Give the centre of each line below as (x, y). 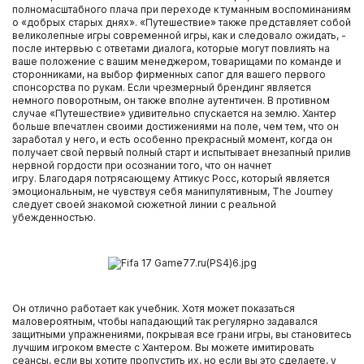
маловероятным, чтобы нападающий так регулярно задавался (165, 321)
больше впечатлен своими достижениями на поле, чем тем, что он (175, 126)
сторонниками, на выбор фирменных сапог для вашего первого (169, 74)
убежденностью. (54, 217)
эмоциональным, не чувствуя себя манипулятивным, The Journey (173, 191)
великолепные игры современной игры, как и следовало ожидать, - (179, 35)
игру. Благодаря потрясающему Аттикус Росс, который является (171, 178)
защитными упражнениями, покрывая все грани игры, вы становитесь (182, 334)
